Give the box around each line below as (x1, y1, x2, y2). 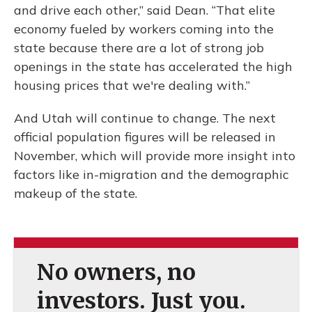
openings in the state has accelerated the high (14, 58, 292, 75)
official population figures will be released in (14, 129, 276, 145)
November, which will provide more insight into (14, 148, 295, 164)
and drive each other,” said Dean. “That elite (14, 2, 275, 18)
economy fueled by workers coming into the (14, 21, 274, 37)
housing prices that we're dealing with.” (14, 77, 250, 93)
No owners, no (36, 258, 196, 286)
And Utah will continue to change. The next (14, 110, 276, 126)
